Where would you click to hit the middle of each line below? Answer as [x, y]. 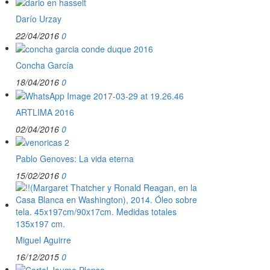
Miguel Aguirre [43, 240]
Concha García [45, 65]
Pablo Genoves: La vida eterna [75, 158]
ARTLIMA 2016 [45, 112]
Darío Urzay [39, 18]
